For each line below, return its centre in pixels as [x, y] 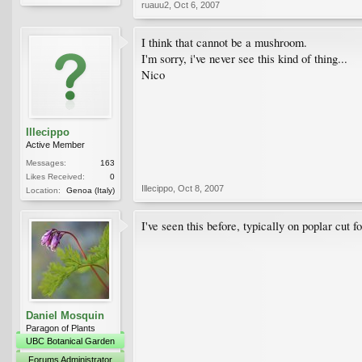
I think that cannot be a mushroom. [224, 42]
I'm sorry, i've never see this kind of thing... [244, 58]
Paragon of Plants [61, 328]
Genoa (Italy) [90, 190]
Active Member [55, 144]
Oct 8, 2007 [201, 188]
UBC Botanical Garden [70, 341]
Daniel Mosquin [65, 315]
